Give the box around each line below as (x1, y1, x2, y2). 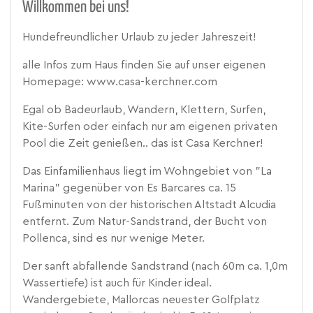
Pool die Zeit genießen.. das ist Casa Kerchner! (22, 138, 263, 150)
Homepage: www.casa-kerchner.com (22, 76, 217, 88)
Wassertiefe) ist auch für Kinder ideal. (22, 277, 212, 289)
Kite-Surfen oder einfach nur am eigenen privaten (22, 121, 277, 133)
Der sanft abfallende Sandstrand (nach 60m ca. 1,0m (22, 261, 288, 272)
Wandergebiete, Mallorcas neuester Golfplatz (22, 294, 260, 306)
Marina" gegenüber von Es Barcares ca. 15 (22, 182, 236, 194)
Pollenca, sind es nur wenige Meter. (22, 233, 205, 245)
